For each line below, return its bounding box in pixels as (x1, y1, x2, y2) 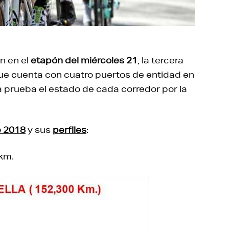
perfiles (53, 124, 86, 135)
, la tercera (138, 54, 184, 65)
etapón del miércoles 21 (31, 54, 138, 65)
